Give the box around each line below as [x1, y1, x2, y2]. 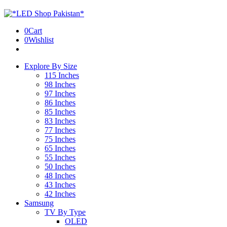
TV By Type [45, 208, 86, 216]
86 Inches [45, 98, 75, 107]
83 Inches [45, 117, 75, 125]
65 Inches [45, 144, 75, 153]
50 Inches [45, 162, 75, 171]
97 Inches [45, 89, 75, 98]
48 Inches [45, 171, 75, 180]
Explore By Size [24, 62, 77, 70]
